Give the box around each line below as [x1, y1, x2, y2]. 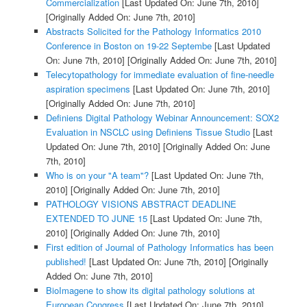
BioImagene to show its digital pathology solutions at [45, 283, 255, 297]
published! [45, 254, 86, 268]
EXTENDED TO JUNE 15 [45, 211, 147, 225]
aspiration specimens [45, 82, 130, 95]
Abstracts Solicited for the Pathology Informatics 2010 [45, 24, 261, 38]
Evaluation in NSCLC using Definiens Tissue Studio [45, 125, 250, 138]
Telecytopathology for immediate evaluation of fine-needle [45, 67, 274, 81]
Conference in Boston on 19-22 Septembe [45, 38, 212, 52]
